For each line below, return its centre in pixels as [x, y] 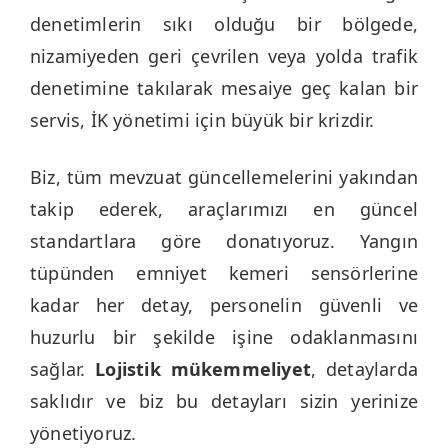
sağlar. [63, 368]
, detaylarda [364, 368]
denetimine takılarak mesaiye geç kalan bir [224, 87]
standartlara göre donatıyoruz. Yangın [224, 240]
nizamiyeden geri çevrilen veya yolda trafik [224, 55]
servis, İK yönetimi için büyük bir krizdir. [202, 119]
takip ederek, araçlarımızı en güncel [224, 208]
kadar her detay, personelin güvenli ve [224, 304]
